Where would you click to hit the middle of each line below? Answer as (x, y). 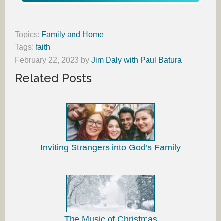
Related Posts (53, 78)
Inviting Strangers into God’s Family (110, 148)
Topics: (28, 35)
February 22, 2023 (47, 60)
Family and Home (73, 35)
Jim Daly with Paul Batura (136, 60)
